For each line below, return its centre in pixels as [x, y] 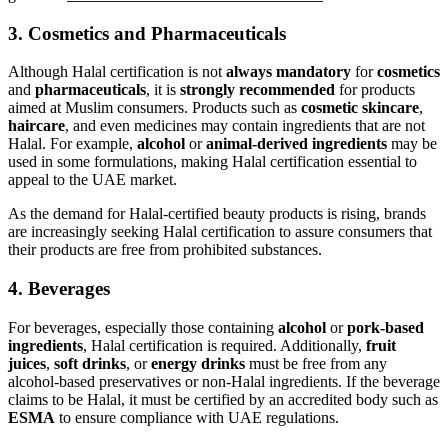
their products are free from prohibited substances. [165, 250]
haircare [36, 126]
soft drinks [90, 363]
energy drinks [198, 363]
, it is [163, 90]
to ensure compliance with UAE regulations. [197, 417]
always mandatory [288, 72]
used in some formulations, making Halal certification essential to [212, 162]
